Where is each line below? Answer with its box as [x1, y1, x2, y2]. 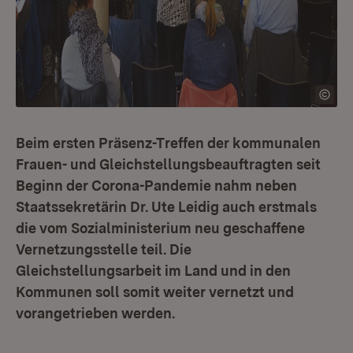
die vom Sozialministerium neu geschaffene [16, 220, 305, 236]
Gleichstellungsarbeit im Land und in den [16, 262, 291, 279]
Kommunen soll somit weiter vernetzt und [16, 284, 294, 300]
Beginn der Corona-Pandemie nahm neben [16, 177, 297, 194]
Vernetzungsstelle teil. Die [16, 241, 191, 258]
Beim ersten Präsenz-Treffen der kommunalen [16, 135, 321, 151]
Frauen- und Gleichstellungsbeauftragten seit [16, 156, 321, 173]
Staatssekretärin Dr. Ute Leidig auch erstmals [16, 199, 317, 215]
